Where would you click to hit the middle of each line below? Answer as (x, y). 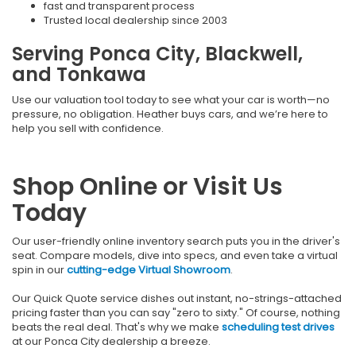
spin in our (39, 269)
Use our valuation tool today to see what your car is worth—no (171, 99)
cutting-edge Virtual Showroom (149, 269)
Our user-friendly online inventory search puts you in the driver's (176, 241)
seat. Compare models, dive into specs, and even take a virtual (175, 255)
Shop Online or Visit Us (147, 186)
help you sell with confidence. (88, 128)
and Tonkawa (79, 74)
